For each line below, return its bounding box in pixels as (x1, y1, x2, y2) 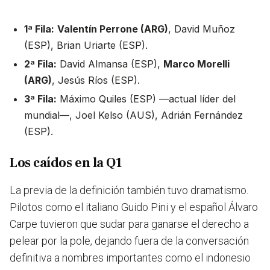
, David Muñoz (168, 23, 235, 36)
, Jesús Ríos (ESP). (52, 74, 140, 87)
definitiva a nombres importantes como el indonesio (10, 251, 251, 265)
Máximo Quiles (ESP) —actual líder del (57, 93, 236, 105)
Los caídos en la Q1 (10, 154, 122, 172)
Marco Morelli (163, 58, 230, 71)
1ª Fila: (24, 23, 54, 36)
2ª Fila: (24, 58, 57, 71)
